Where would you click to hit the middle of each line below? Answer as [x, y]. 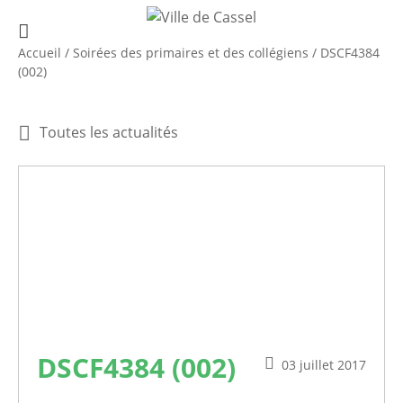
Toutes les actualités [109, 132]
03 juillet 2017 [324, 365]
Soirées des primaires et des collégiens [191, 52]
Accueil [40, 52]
